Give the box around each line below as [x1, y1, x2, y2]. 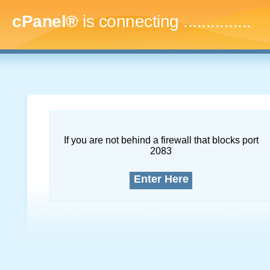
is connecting [78, 12, 183, 31]
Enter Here [133, 173, 189, 185]
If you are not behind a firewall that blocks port [63, 135, 259, 145]
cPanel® [12, 12, 78, 31]
